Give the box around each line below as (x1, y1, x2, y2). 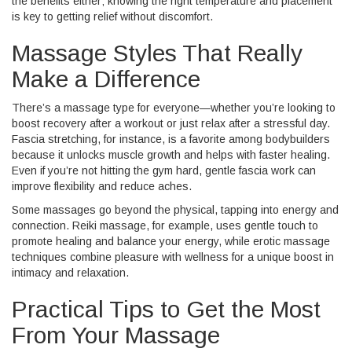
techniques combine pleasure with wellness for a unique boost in (12, 251, 334, 263)
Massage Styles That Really (12, 40, 302, 66)
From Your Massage (12, 322, 220, 348)
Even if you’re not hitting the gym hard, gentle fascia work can (12, 164, 316, 177)
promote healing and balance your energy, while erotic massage (12, 235, 330, 247)
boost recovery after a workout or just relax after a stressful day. (12, 117, 330, 130)
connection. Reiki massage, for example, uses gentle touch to (12, 219, 318, 232)
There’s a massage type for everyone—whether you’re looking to (12, 101, 335, 114)
